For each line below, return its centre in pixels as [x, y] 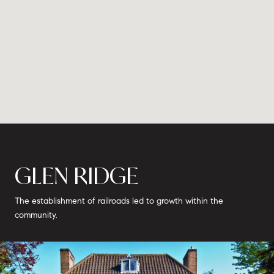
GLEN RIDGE [76, 176]
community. [36, 215]
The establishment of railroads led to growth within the [119, 201]
